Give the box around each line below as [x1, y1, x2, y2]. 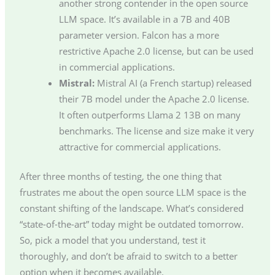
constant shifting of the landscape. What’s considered [19, 202, 244, 215]
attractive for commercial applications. [58, 141, 221, 153]
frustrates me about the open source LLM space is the [19, 186, 246, 199]
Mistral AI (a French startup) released [94, 77, 252, 90]
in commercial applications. [58, 61, 175, 74]
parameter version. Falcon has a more [58, 29, 219, 42]
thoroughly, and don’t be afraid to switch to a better [19, 250, 238, 263]
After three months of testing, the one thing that [19, 170, 222, 183]
